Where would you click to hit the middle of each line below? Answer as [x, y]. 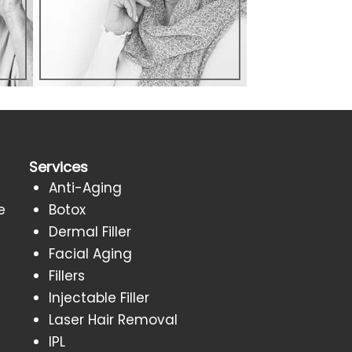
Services [58, 167]
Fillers [66, 275]
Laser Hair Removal [113, 319]
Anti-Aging [85, 187]
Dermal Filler [90, 231]
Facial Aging [90, 253]
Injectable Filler [99, 297]
